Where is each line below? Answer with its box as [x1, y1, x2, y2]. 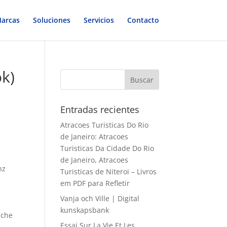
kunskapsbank [60, 205, 109, 215]
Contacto [127, 15, 159, 25]
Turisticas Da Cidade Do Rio [60, 143, 155, 153]
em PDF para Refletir [60, 178, 130, 188]
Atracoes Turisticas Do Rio [60, 120, 149, 130]
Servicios [83, 15, 114, 25]
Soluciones [32, 15, 70, 25]
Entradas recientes [60, 103, 140, 116]
